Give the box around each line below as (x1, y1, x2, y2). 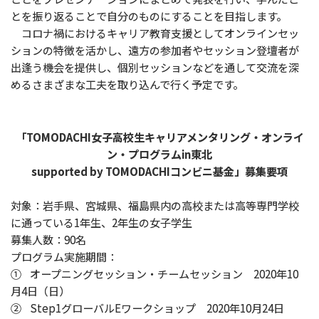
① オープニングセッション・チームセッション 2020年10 (11, 266, 298, 281)
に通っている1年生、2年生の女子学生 (11, 215, 192, 230)
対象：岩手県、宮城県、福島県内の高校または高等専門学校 (11, 198, 299, 213)
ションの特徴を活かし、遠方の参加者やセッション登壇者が (11, 43, 299, 58)
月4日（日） (11, 283, 70, 298)
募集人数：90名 (11, 232, 86, 247)
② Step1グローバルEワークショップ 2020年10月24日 (11, 300, 284, 315)
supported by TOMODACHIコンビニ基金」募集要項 (31, 164, 288, 179)
